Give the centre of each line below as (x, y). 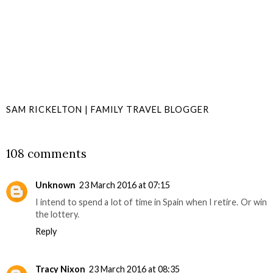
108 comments (46, 153)
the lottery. (57, 214)
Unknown (55, 185)
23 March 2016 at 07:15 (125, 185)
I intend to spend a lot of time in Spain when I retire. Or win (151, 202)
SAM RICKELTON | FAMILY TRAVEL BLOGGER (108, 109)
